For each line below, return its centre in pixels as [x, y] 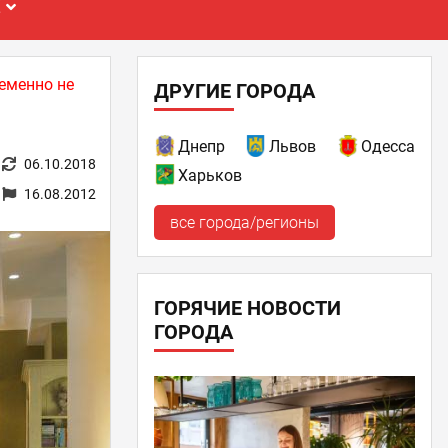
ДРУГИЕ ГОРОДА [234, 91]
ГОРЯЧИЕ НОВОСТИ [247, 308]
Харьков [209, 175]
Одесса [387, 146]
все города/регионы [244, 222]
